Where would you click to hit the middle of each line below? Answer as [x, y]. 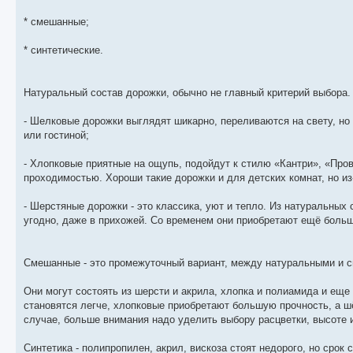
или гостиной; [56, 135]
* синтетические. [63, 50]
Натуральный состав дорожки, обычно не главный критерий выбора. [187, 92]
